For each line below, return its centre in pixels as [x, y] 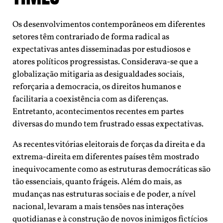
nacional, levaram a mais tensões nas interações [98, 207]
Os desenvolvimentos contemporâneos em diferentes [109, 25]
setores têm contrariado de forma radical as [91, 37]
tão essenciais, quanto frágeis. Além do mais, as [97, 182]
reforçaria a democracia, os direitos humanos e [97, 87]
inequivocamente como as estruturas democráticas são [111, 170]
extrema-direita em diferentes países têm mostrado [106, 157]
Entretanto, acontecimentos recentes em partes [98, 112]
